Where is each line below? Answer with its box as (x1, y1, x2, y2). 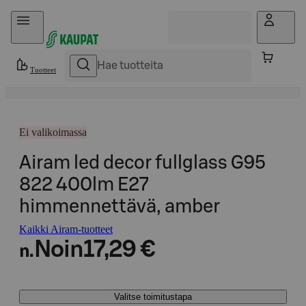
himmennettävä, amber (19, 197, 220, 216)
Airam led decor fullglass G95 (19, 154, 266, 172)
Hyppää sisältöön (11, 11, 85, 23)
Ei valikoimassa (19, 126, 87, 138)
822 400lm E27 (19, 176, 148, 194)
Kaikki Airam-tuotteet (19, 223, 113, 235)
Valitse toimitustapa (114, 292, 192, 302)
